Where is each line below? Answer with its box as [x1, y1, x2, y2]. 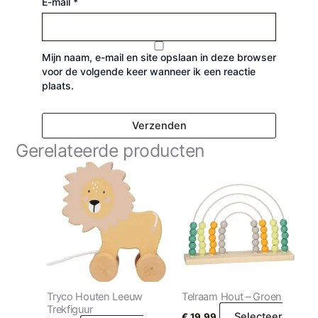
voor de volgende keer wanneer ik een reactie [41, 65, 256, 77]
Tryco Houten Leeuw [47, 290, 143, 303]
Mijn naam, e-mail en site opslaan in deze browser [41, 50, 276, 63]
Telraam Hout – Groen [181, 290, 283, 303]
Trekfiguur [47, 302, 93, 316]
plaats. [41, 79, 74, 92]
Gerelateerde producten [16, 139, 205, 161]
